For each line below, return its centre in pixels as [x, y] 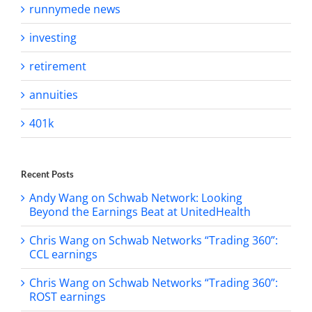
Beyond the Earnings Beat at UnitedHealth [140, 212]
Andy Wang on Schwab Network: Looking [136, 198]
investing [53, 37]
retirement [58, 66]
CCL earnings [63, 255]
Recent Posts [47, 174]
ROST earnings [68, 297]
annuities [54, 94]
